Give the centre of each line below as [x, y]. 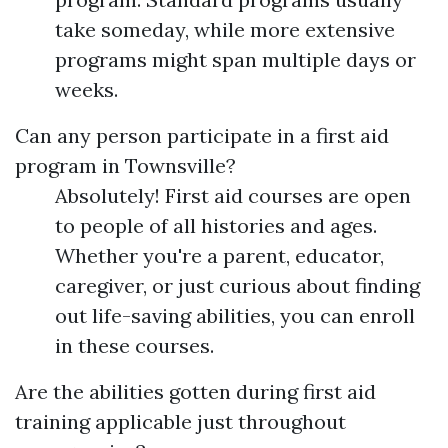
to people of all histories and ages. [216, 226]
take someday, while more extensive [225, 30]
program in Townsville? [125, 166]
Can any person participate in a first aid [202, 136]
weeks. [86, 90]
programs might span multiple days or [235, 60]
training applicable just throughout [180, 422]
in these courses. [134, 346]
